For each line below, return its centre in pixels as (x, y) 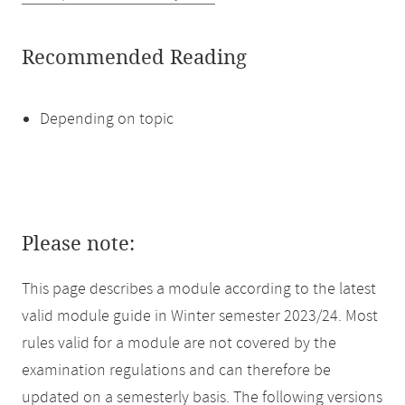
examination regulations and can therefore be (176, 371)
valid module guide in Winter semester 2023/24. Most (200, 316)
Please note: (78, 244)
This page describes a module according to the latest (199, 289)
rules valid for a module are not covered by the (179, 344)
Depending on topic (107, 119)
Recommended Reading (134, 58)
